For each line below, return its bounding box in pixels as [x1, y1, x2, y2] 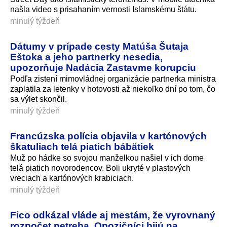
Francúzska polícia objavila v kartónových [10, 130, 207, 142]
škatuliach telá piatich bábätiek [10, 141, 154, 153]
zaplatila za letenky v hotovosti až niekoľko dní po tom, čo [10, 85, 215, 94]
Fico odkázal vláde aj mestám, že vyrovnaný [10, 209, 215, 221]
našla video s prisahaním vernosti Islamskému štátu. [10, 5, 197, 14]
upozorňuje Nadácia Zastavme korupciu [10, 62, 196, 73]
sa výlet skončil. [10, 95, 67, 104]
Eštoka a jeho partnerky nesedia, [10, 51, 163, 63]
